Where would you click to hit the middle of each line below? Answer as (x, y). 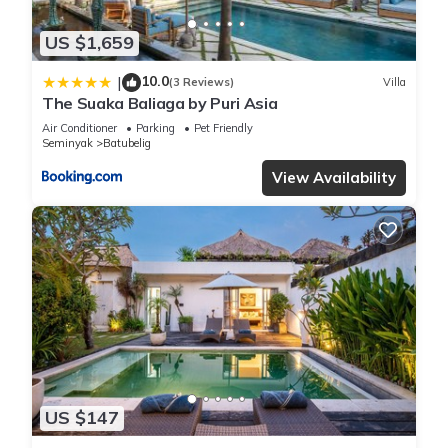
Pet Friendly (223, 127)
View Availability (334, 177)
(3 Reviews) (201, 82)
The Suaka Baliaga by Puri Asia (160, 102)
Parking (155, 127)
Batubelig (127, 142)
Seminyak (67, 142)
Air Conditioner (79, 127)
